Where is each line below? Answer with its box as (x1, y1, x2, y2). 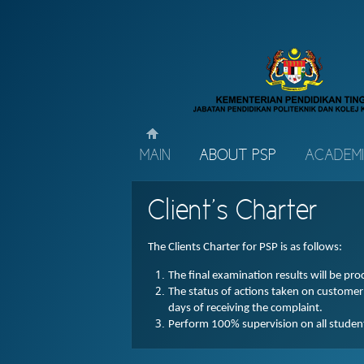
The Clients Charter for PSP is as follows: (148, 241, 342, 253)
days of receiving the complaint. (168, 302, 323, 314)
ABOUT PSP (199, 149, 276, 163)
